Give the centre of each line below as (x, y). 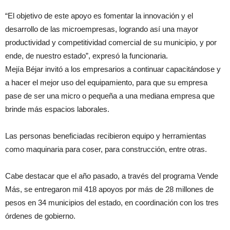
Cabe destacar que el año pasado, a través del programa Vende (112, 176)
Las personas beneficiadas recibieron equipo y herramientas (106, 136)
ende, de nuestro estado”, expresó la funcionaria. (87, 56)
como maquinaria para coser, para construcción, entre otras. (106, 149)
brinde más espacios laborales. (57, 109)
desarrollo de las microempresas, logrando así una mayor (102, 29)
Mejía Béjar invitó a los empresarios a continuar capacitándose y (113, 69)
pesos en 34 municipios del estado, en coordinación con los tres (112, 203)
